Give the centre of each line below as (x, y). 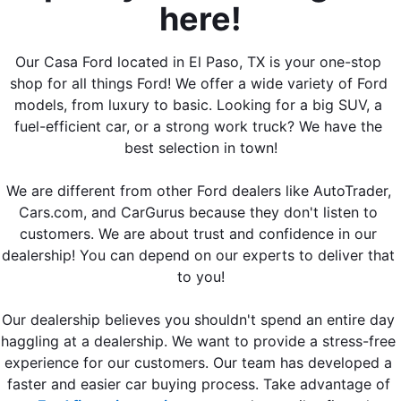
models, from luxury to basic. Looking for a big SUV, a (198, 105)
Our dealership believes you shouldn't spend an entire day (198, 320)
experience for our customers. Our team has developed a (198, 363)
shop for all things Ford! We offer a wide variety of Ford (198, 84)
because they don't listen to (281, 213)
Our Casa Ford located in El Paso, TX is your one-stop (198, 62)
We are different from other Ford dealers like (159, 191)
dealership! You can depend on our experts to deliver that (198, 256)
